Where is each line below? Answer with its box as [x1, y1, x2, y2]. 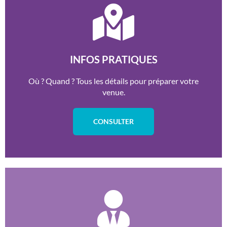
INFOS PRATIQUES [69, 53, 158, 66]
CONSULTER [93, 117, 134, 126]
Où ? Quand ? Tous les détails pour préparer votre [28, 76, 199, 86]
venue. [102, 87, 125, 97]
